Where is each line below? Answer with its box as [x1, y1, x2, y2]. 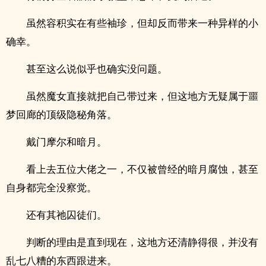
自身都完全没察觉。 [6, 180, 97, 194]
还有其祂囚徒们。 [26, 208, 107, 221]
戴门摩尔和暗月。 [26, 135, 107, 148]
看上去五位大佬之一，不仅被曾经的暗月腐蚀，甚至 [26, 162, 258, 176]
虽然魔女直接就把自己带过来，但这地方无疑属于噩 [26, 89, 258, 103]
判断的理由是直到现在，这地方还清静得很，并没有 [26, 235, 258, 249]
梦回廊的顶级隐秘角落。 [6, 107, 117, 121]
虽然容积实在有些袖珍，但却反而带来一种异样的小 [26, 16, 258, 30]
